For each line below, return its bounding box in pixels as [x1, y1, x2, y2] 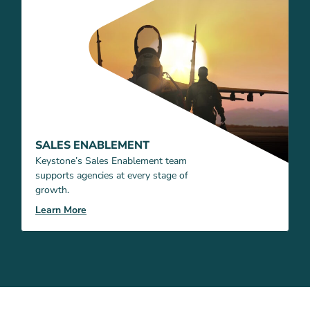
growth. [35, 183, 69, 197]
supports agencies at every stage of [35, 168, 188, 182]
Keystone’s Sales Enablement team [35, 154, 187, 167]
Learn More [35, 203, 86, 217]
